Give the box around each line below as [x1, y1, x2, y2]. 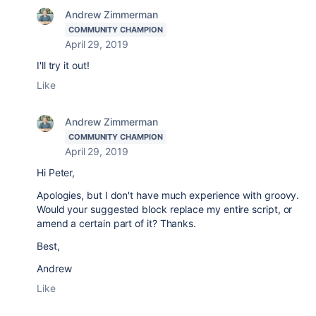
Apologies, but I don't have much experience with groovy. [37, 189, 300, 201]
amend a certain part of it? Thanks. [37, 217, 197, 229]
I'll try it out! [37, 59, 90, 71]
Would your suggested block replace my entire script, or [37, 203, 293, 215]
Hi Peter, [37, 166, 78, 178]
